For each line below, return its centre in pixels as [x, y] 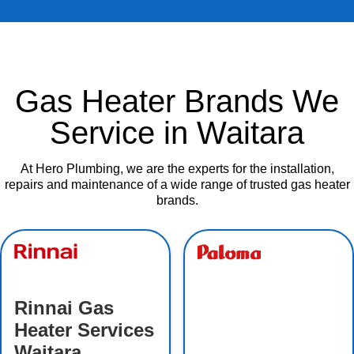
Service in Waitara [177, 133]
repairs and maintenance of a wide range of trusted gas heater [177, 185]
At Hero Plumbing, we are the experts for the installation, [177, 169]
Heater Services [84, 330]
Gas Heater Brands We [177, 102]
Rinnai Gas [64, 308]
